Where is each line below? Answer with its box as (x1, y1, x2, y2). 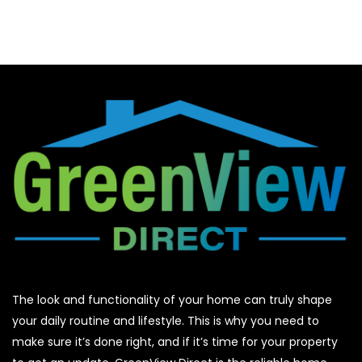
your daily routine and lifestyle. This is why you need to (12, 312, 319, 329)
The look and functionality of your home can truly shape (12, 291, 332, 308)
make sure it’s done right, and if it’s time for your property (12, 333, 338, 350)
